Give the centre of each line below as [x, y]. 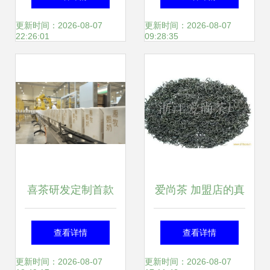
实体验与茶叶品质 [199, 226]
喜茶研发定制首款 [71, 190]
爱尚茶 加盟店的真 [199, 190]
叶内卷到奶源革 [71, 262]
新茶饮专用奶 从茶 [71, 226]
